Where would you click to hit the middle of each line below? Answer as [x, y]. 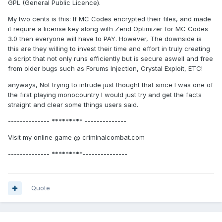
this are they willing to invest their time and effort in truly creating [109, 49]
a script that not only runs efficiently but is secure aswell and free [111, 59]
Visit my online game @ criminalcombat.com [76, 138]
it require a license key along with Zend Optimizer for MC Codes [108, 29]
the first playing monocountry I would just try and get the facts [105, 95]
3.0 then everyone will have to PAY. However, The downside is [105, 39]
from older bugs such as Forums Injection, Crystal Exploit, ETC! [105, 69]
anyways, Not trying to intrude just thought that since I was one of [111, 85]
